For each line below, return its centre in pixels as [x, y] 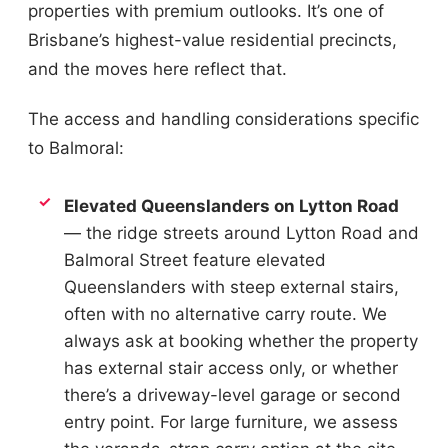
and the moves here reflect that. [157, 69]
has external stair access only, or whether [231, 367]
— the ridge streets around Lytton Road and [241, 232]
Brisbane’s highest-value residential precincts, [212, 40]
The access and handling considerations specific [223, 118]
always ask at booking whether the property [241, 340]
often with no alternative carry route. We [225, 313]
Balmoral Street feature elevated [195, 259]
